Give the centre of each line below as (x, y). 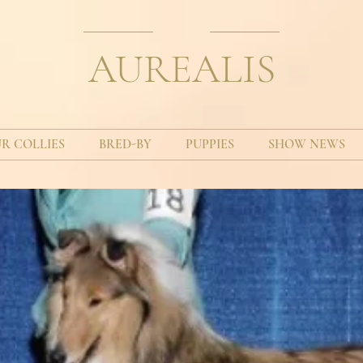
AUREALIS (181, 69)
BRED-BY (125, 144)
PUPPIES (210, 144)
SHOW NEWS (307, 144)
